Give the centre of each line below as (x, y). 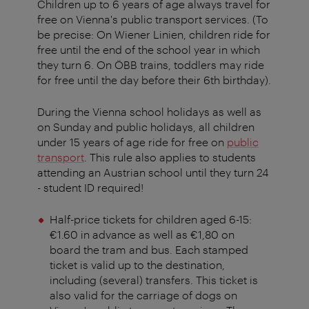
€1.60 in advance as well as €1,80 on (142, 235)
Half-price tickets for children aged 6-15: (150, 219)
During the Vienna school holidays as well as (149, 112)
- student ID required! (90, 188)
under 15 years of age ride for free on (132, 142)
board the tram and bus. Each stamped (149, 250)
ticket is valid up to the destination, (137, 265)
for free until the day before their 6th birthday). (154, 80)
